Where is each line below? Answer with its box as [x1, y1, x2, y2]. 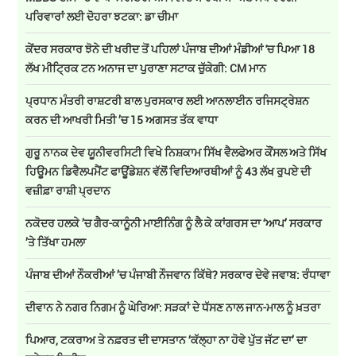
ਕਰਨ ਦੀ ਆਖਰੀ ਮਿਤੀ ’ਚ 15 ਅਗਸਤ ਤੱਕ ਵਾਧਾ [25, 112, 219, 128]
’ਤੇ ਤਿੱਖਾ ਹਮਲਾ [25, 234, 87, 250]
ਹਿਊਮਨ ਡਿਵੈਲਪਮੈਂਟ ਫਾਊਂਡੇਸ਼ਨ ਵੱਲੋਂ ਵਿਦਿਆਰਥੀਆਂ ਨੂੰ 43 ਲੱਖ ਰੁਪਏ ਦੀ [25, 164, 311, 180]
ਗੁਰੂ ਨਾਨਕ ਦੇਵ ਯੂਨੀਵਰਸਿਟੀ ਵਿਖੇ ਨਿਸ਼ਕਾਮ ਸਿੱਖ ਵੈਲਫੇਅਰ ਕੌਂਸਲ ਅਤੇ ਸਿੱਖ [25, 145, 327, 161]
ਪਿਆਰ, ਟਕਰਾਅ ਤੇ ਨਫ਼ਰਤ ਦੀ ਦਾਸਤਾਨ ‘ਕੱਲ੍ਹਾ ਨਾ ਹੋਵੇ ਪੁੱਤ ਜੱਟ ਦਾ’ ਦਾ [25, 332, 308, 348]
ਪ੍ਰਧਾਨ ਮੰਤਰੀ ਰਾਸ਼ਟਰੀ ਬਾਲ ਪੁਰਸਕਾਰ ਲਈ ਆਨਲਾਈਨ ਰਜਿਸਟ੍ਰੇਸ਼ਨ [25, 93, 310, 109]
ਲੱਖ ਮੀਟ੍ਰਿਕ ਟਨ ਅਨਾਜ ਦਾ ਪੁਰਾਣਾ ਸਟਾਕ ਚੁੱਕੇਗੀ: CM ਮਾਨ [25, 60, 267, 76]
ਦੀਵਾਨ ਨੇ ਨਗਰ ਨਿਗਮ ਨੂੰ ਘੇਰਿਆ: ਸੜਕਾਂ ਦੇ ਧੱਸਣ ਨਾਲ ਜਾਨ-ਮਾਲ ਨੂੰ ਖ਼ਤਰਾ [25, 300, 321, 315]
